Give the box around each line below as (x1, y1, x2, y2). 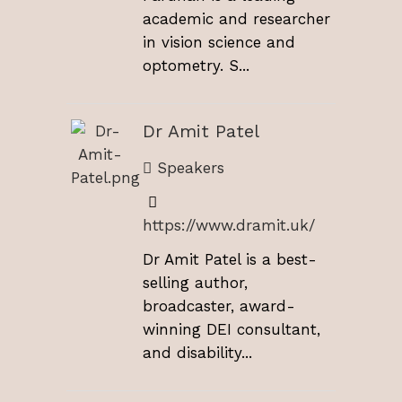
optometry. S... (143, 57, 249, 75)
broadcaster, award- (143, 296, 295, 315)
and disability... (143, 343, 252, 362)
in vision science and (143, 33, 295, 52)
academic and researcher (143, 10, 330, 29)
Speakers (152, 158, 224, 177)
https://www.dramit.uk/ (143, 215, 315, 234)
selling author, (143, 273, 248, 292)
